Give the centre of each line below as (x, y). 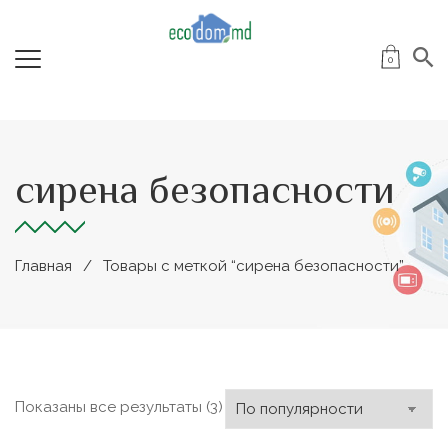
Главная (43, 266)
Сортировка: (269, 406)
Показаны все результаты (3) (119, 407)
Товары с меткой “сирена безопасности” (253, 266)
